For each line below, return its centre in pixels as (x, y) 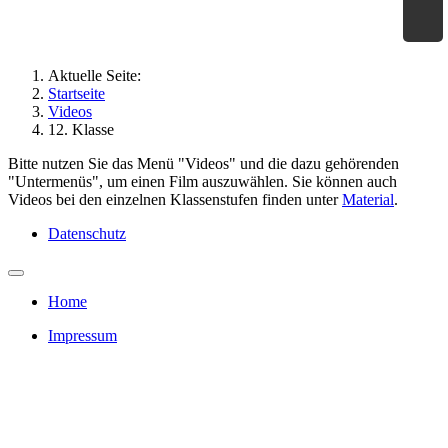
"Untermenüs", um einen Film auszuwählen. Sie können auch (202, 181)
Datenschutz (87, 233)
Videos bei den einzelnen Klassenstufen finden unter (175, 199)
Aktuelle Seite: (98, 75)
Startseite (76, 93)
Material (368, 199)
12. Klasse (81, 129)
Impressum (82, 335)
